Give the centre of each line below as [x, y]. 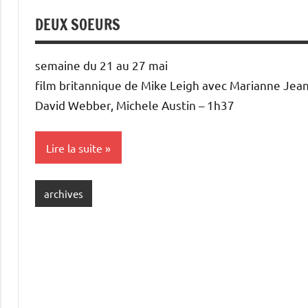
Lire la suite [74, 147]
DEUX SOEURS [78, 24]
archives [63, 193]
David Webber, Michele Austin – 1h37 [135, 105]
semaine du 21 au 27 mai [101, 65]
